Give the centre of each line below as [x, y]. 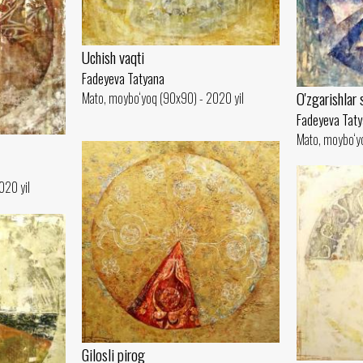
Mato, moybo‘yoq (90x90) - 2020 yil [163, 98]
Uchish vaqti [113, 58]
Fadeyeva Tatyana [123, 79]
